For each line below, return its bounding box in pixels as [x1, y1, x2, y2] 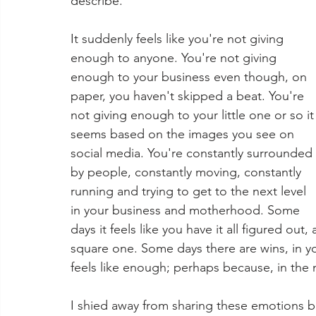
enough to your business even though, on [71, 69, 310, 85]
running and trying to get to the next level [71, 183, 310, 199]
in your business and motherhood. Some [71, 202, 303, 218]
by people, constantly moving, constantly [71, 164, 305, 180]
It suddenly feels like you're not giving [71, 31, 287, 47]
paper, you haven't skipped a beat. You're [71, 88, 308, 104]
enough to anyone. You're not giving [71, 50, 280, 66]
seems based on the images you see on [71, 126, 298, 142]
